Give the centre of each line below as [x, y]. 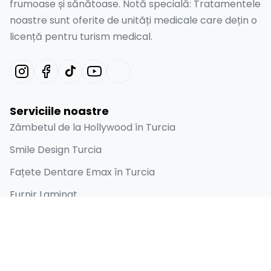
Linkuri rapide [49, 260]
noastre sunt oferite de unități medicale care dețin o [133, 21]
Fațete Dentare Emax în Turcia [82, 172]
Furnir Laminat [44, 195]
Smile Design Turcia [56, 150]
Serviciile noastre [59, 111]
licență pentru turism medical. [81, 37]
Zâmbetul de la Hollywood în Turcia [93, 128]
